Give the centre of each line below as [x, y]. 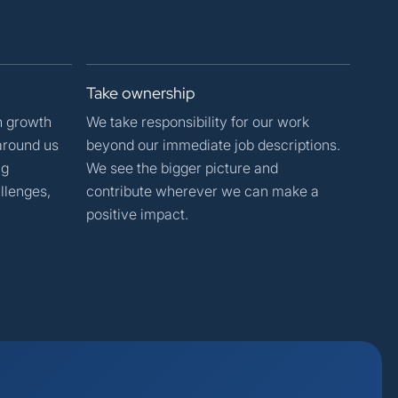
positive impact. [137, 214]
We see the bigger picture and [182, 167]
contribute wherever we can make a [203, 191]
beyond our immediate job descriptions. [213, 144]
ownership [159, 92]
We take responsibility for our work [198, 121]
